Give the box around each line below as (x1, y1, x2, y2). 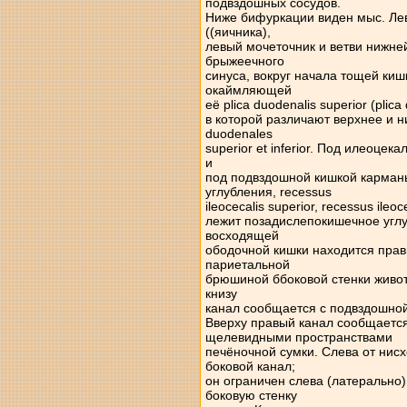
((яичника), (204, 25, 271, 39)
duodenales (204, 126, 273, 141)
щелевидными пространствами (204, 330, 392, 344)
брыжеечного (204, 54, 284, 68)
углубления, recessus (204, 184, 332, 199)
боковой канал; (204, 359, 295, 373)
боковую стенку (204, 388, 297, 402)
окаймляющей (204, 83, 292, 97)
